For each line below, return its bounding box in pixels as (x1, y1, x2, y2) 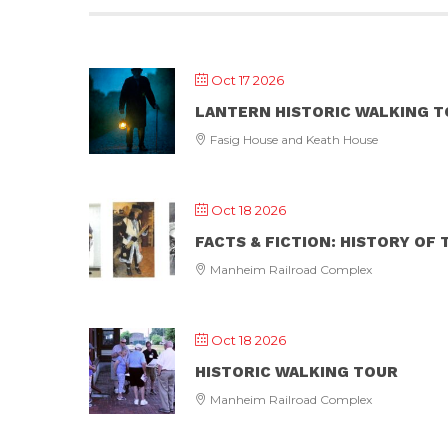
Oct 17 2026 (211, 72, 284, 88)
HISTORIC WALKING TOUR (195, 363, 398, 381)
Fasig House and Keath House (207, 132, 378, 147)
